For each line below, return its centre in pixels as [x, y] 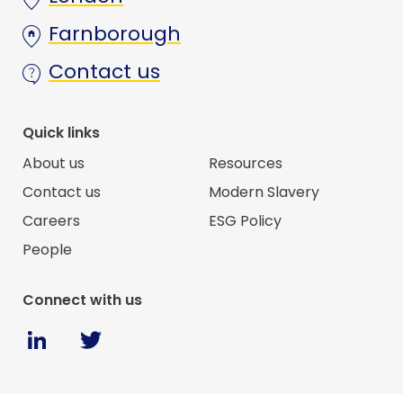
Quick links [61, 133]
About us [54, 164]
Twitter [133, 330]
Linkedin [78, 333]
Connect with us [82, 300]
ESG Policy [245, 221]
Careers [51, 221]
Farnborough [115, 33]
